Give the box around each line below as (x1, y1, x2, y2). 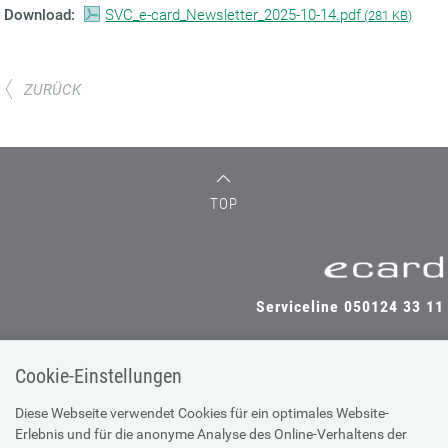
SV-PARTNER (250, 391, 337, 410)
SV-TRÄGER (22, 391, 100, 410)
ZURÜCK (24, 80, 82, 99)
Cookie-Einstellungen (15, 364, 182, 388)
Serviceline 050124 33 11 (255, 297, 444, 317)
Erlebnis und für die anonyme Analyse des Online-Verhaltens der (15, 425, 407, 442)
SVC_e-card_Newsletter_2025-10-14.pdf (105, 6, 362, 24)
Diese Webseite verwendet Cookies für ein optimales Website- (15, 404, 389, 421)
